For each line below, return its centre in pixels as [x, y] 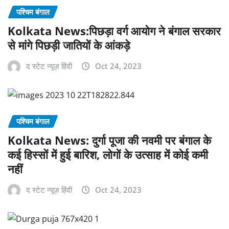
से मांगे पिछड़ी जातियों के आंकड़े [69, 45]
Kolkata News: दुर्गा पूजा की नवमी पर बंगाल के [109, 140]
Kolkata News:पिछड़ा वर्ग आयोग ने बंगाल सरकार [114, 30]
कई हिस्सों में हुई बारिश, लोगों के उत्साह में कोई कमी [108, 154]
